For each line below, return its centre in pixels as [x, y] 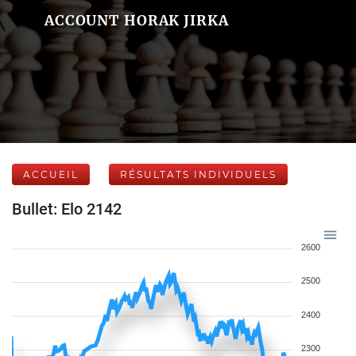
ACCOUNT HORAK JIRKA [136, 20]
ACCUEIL [51, 174]
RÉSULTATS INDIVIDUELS [198, 174]
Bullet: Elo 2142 [67, 209]
